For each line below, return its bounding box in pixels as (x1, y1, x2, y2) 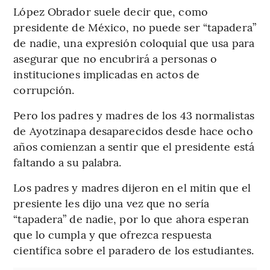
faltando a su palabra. (13, 154, 122, 170)
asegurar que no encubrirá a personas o (13, 51, 218, 66)
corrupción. (13, 82, 75, 98)
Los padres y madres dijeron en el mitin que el (13, 180, 251, 195)
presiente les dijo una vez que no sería (13, 195, 210, 211)
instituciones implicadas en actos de (13, 66, 199, 82)
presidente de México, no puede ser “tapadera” (13, 19, 256, 35)
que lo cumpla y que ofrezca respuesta (13, 227, 212, 242)
